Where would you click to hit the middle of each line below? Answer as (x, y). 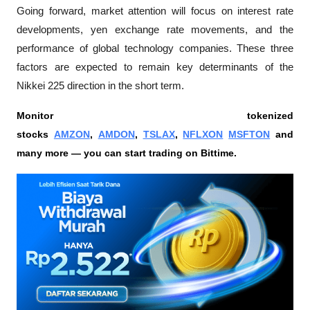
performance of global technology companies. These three (155, 48)
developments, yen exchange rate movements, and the (155, 29)
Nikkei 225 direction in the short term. (100, 85)
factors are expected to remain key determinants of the (155, 67)
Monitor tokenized (155, 115)
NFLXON (203, 134)
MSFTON (249, 134)
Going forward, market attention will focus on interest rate (155, 11)
